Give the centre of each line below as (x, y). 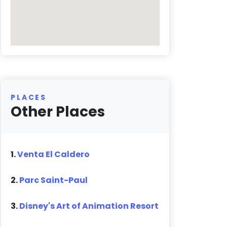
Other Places (58, 112)
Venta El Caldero (54, 155)
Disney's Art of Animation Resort (89, 206)
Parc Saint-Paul (54, 180)
